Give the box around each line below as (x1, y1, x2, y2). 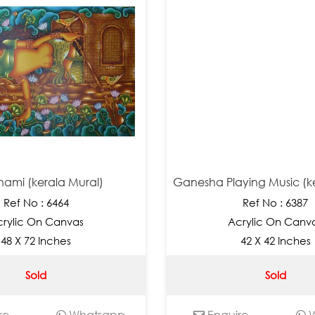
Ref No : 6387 (243, 195, 309, 209)
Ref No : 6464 (3, 195, 69, 209)
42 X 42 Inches (240, 233, 311, 247)
